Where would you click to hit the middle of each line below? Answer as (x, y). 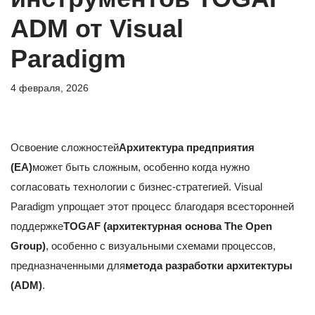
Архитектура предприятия (187, 148)
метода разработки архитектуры (209, 266)
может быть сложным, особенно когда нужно (141, 167)
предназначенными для (68, 266)
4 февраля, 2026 (50, 89)
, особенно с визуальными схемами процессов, (161, 246)
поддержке (37, 226)
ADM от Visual (97, 29)
